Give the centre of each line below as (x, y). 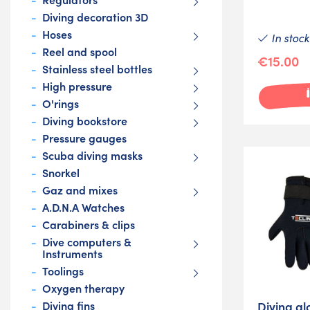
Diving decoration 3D (95, 17)
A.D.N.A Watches (83, 207)
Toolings (63, 271)
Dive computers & (87, 242)
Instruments (72, 254)
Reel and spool (80, 52)
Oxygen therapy (83, 288)
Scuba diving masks (92, 155)
